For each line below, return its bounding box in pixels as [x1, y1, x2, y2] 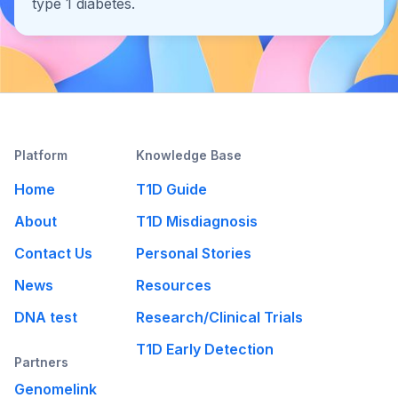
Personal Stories [136, 243, 252, 262]
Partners [14, 354, 68, 370]
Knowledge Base [136, 147, 243, 163]
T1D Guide [136, 179, 208, 198]
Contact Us [14, 243, 92, 262]
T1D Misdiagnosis [136, 211, 259, 230]
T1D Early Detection [136, 339, 275, 358]
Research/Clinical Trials [136, 307, 304, 326]
